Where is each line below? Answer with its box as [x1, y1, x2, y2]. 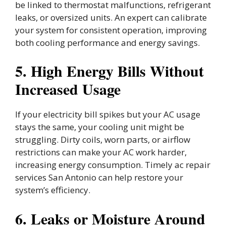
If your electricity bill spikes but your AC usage [15, 108, 200, 121]
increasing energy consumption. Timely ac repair [15, 159, 210, 171]
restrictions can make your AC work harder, [15, 146, 187, 158]
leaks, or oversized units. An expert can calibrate [15, 11, 207, 23]
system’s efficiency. [15, 184, 90, 196]
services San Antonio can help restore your [15, 172, 183, 184]
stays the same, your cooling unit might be [15, 121, 184, 133]
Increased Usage [15, 78, 121, 100]
